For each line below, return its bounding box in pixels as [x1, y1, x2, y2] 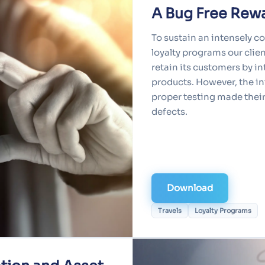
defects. [151, 106, 188, 118]
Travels [158, 206, 182, 215]
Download [167, 182, 213, 194]
